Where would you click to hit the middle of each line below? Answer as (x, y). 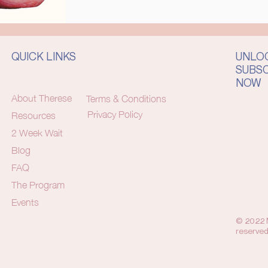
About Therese (42, 97)
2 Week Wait (37, 132)
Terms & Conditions (126, 98)
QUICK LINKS (44, 56)
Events (25, 201)
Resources (33, 114)
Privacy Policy (115, 113)
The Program (38, 184)
